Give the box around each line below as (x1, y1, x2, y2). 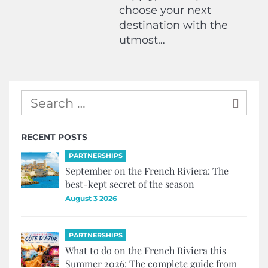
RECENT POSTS (21, 131, 87, 142)
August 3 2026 (65, 194, 117, 203)
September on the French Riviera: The (65, 165, 229, 178)
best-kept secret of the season (65, 178, 194, 191)
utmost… (119, 33, 166, 47)
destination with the (119, 19, 229, 32)
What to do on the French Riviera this (65, 244, 226, 257)
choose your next (119, 4, 212, 17)
